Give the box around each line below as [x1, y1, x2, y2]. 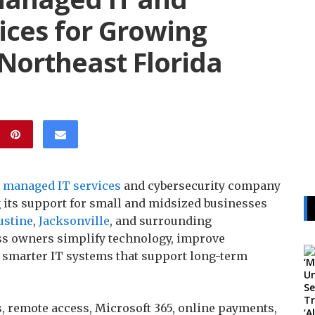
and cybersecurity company [121, 179, 281, 193]
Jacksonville [39, 214, 110, 228]
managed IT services [3, 179, 121, 193]
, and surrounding [110, 214, 212, 228]
